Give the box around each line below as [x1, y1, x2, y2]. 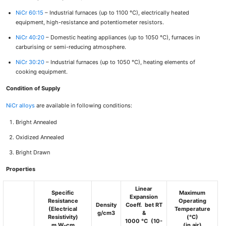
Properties [6, 165, 36, 173]
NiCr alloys [6, 102, 35, 109]
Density [96, 201, 117, 209]
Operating [178, 197, 206, 205]
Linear [135, 185, 153, 193]
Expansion [130, 193, 158, 201]
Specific [51, 189, 75, 197]
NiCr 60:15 [15, 9, 43, 16]
